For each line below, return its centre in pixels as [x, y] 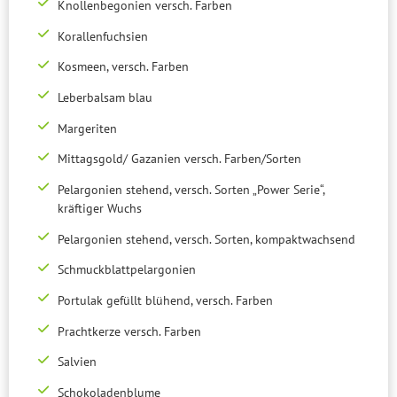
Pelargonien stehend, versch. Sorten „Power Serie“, [191, 189]
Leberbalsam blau [105, 97]
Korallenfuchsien [102, 36]
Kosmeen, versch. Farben [123, 67]
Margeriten [87, 128]
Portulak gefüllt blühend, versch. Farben [165, 300]
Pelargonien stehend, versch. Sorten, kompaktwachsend [206, 239]
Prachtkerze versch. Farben [129, 331]
